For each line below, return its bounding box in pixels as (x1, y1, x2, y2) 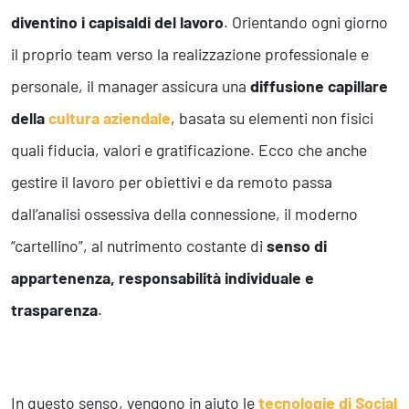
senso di (267, 236, 327, 257)
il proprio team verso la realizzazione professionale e (11, 44, 369, 65)
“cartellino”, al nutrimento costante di (11, 236, 267, 257)
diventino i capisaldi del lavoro (11, 12, 224, 33)
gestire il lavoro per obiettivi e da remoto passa (11, 172, 332, 193)
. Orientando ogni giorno (224, 12, 388, 33)
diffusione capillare (250, 76, 388, 97)
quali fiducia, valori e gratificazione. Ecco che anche (11, 140, 367, 161)
